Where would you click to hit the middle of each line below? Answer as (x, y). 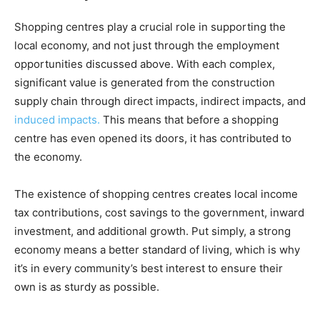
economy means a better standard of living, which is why (157, 250)
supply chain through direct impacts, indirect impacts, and (160, 101)
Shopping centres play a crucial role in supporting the (150, 27)
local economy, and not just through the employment (147, 46)
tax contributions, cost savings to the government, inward (159, 213)
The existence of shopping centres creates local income (156, 194)
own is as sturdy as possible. (87, 287)
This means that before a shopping (189, 120)
